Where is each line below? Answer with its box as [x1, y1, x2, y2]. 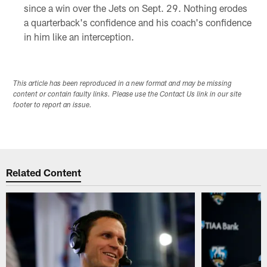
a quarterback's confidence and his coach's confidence [23, 16, 252, 28]
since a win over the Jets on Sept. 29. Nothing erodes [23, 2, 247, 14]
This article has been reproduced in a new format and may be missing [13, 80, 232, 88]
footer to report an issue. [13, 101, 92, 109]
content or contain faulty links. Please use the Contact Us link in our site [13, 91, 242, 98]
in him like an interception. [23, 30, 134, 42]
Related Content [6, 166, 82, 179]
